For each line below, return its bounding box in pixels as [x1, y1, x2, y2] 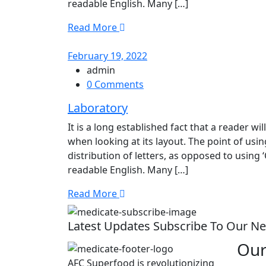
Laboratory [68, 99, 128, 116]
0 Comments [87, 77, 144, 91]
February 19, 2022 [68, 49, 147, 62]
